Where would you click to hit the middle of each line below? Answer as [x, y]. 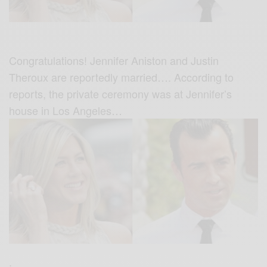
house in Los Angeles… [66, 110]
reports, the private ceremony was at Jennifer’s [121, 93]
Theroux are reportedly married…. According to [122, 77]
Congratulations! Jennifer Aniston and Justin [114, 60]
